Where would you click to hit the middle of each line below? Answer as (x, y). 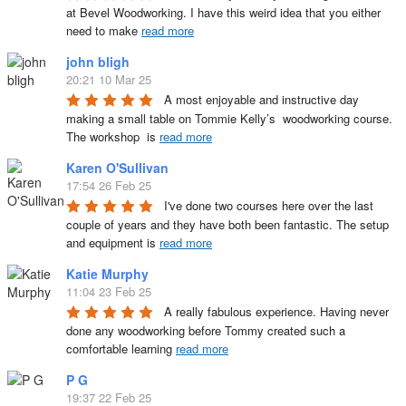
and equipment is (113, 243)
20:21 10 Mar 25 (109, 80)
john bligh (98, 62)
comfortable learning (121, 349)
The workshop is (113, 137)
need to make (104, 31)
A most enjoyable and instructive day (261, 100)
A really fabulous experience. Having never (276, 312)
